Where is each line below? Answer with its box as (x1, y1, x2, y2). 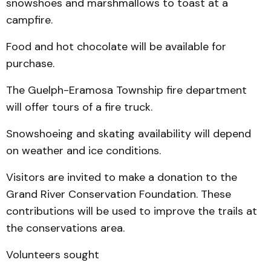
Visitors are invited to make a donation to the (6, 170, 237, 184)
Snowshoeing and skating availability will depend (6, 126, 251, 141)
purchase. (6, 56, 54, 71)
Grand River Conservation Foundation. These (6, 187, 231, 201)
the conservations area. (6, 221, 125, 235)
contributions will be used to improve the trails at (6, 204, 257, 218)
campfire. (6, 13, 53, 27)
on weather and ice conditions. (6, 143, 161, 158)
